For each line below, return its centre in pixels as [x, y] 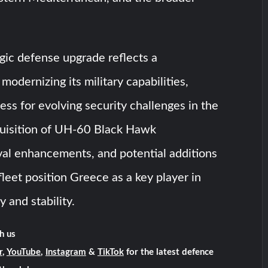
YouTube [23, 252]
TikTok [110, 252]
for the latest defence [168, 252]
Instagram [66, 252]
